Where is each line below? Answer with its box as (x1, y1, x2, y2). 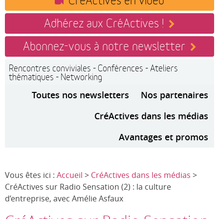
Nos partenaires (141, 89, 208, 101)
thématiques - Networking (9, 70, 102, 83)
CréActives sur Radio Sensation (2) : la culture (5, 181, 171, 192)
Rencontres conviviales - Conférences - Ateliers (9, 61, 178, 74)
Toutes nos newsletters (32, 89, 129, 101)
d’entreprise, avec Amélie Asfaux (5, 193, 123, 204)
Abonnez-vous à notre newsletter (22, 37, 185, 53)
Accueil (57, 170, 83, 180)
